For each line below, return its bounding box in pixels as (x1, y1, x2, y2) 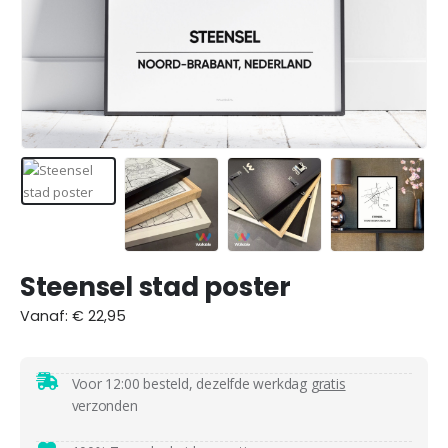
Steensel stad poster (20, 269, 291, 306)
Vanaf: (20, 306, 72, 327)
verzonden (71, 396, 138, 416)
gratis (310, 374, 346, 394)
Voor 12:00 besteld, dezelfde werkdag (71, 374, 311, 394)
